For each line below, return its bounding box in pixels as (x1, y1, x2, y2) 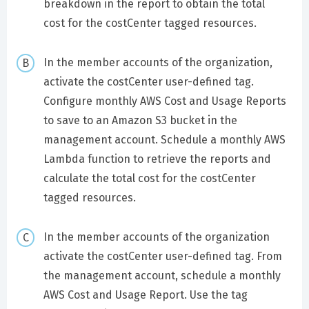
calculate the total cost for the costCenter (43, 172, 256, 186)
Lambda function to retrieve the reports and (43, 152, 271, 166)
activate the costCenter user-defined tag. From (43, 249, 282, 263)
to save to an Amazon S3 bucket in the (43, 114, 237, 128)
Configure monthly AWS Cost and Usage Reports (43, 94, 286, 108)
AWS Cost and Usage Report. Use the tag (43, 288, 248, 301)
